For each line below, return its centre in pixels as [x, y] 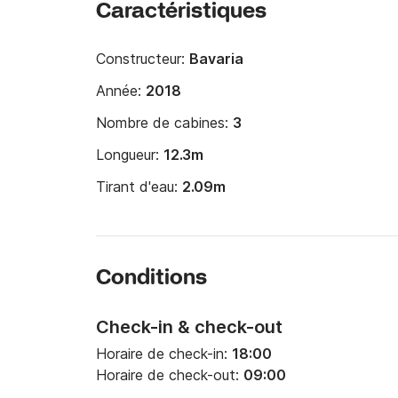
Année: [121, 91]
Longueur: [130, 155]
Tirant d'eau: [139, 187]
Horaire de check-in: [164, 354]
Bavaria [216, 59]
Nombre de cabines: [164, 123]
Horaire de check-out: [170, 375]
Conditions [151, 279]
